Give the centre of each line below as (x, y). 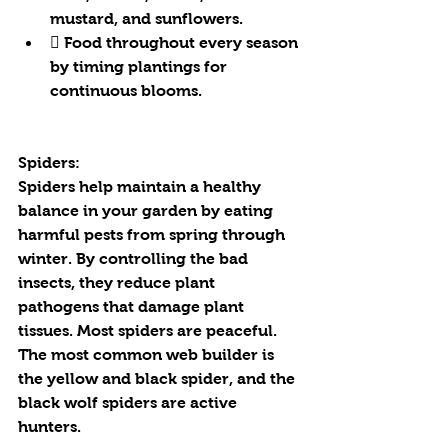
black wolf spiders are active (129, 402)
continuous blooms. (126, 90)
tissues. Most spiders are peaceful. (149, 330)
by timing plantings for (140, 66)
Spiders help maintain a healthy (141, 186)
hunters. (49, 426)
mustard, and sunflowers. (146, 18)
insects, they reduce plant (118, 282)
